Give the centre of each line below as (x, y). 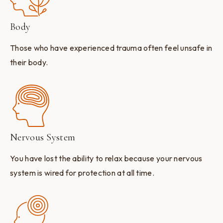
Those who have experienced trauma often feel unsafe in (111, 48)
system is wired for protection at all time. (82, 173)
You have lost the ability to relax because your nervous (106, 159)
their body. (29, 62)
